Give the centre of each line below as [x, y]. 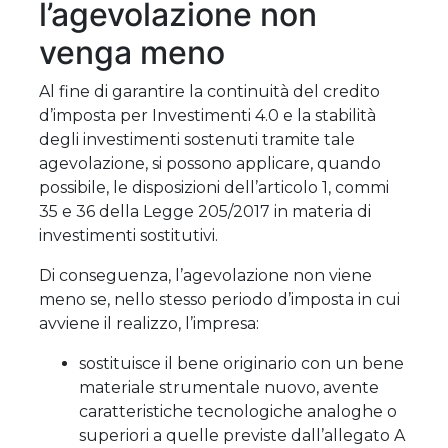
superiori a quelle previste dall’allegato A [242, 435]
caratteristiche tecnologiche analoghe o [238, 411]
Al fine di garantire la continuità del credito [209, 91]
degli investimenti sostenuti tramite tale [197, 139]
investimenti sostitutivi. [128, 235]
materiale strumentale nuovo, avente [229, 387]
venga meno [132, 52]
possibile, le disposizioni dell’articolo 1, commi [214, 187]
